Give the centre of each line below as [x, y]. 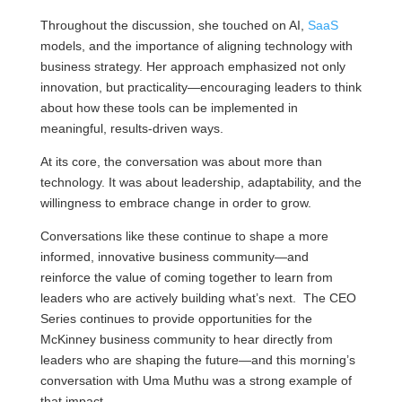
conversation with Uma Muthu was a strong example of [196, 380]
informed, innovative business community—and [174, 257]
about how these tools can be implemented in [169, 108]
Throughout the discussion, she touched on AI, [174, 25]
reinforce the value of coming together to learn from [186, 277]
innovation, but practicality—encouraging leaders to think [201, 87]
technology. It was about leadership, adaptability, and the [201, 182]
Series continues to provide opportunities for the [176, 319]
